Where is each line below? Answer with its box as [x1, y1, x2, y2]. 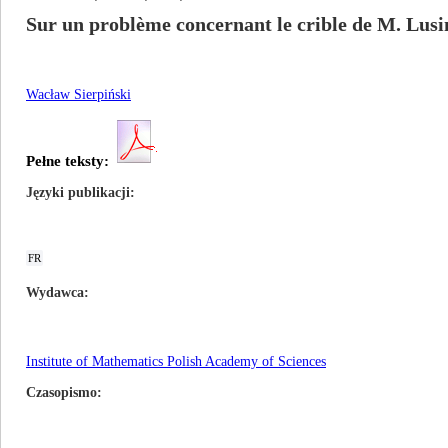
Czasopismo [26, 385, 97, 400]
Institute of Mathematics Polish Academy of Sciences [26, 354, 326, 369]
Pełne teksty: [26, 153, 109, 169]
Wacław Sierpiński [26, 87, 131, 102]
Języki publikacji [26, 185, 130, 200]
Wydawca [26, 285, 84, 300]
